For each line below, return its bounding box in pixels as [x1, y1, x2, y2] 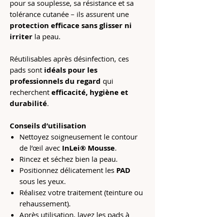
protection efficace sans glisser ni [10, 20, 132, 31]
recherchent [10, 87, 51, 97]
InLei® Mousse [62, 143, 115, 154]
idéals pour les [44, 65, 97, 76]
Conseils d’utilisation [10, 121, 86, 131]
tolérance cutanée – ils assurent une [10, 9, 129, 19]
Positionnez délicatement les [19, 165, 116, 175]
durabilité [10, 98, 47, 109]
